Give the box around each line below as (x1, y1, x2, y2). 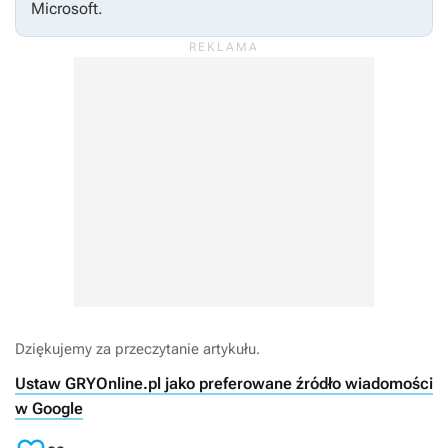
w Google (15, 399, 83, 419)
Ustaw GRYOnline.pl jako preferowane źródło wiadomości (15, 374, 433, 394)
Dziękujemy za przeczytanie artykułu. (15, 340, 260, 359)
